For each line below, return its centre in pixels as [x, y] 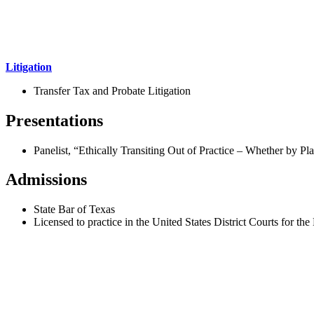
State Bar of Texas [74, 210]
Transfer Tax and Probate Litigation [112, 90]
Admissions [46, 180]
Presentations [54, 120]
